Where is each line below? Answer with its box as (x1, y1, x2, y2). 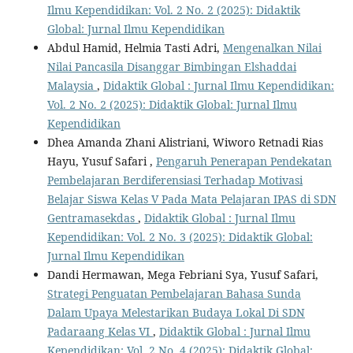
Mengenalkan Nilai (222, 39, 321, 55)
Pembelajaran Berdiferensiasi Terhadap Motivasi (46, 172, 303, 188)
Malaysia (46, 77, 97, 93)
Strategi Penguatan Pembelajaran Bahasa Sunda (46, 285, 301, 301)
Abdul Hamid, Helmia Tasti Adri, (46, 39, 223, 55)
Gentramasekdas (46, 210, 138, 225)
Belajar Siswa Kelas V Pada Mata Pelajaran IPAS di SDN (46, 191, 336, 206)
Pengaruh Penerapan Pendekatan (155, 153, 332, 169)
